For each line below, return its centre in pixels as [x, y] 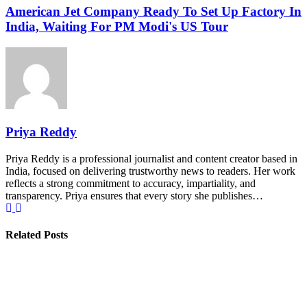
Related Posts [37, 234]
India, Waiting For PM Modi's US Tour [117, 27]
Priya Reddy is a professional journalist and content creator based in [151, 158]
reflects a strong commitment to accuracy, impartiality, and [131, 183]
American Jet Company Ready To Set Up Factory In [153, 12]
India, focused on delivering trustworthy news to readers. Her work [150, 171]
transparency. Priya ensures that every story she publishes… [134, 195]
